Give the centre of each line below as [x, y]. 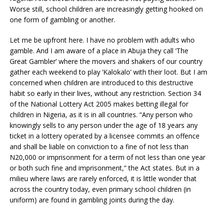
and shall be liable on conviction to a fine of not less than [99, 147]
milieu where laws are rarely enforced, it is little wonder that [103, 178]
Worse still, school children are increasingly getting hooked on [106, 9]
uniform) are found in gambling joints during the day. [92, 200]
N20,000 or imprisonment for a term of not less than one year [108, 157]
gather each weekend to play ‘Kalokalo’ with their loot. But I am [108, 72]
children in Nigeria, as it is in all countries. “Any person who [101, 115]
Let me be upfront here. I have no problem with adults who [102, 40]
